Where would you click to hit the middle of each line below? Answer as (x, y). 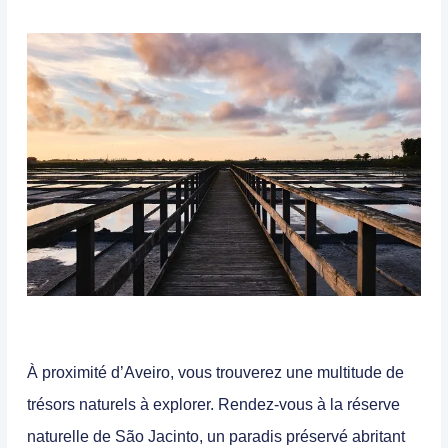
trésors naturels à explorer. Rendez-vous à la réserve (213, 405)
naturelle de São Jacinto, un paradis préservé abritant (216, 437)
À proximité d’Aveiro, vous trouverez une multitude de (215, 373)
